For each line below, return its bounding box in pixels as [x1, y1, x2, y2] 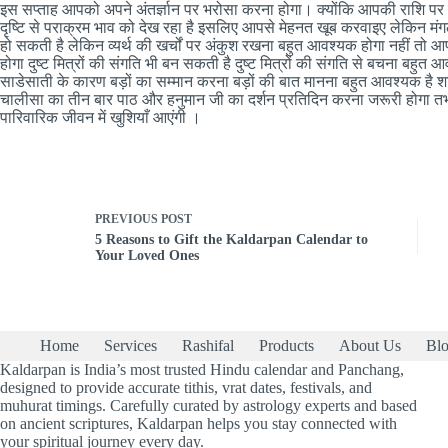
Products [259, 337, 314, 355]
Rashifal [182, 337, 234, 355]
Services [104, 337, 157, 355]
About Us [339, 337, 401, 355]
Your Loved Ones [95, 247, 199, 263]
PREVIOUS [95, 211, 161, 226]
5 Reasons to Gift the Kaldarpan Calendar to [95, 231, 368, 247]
